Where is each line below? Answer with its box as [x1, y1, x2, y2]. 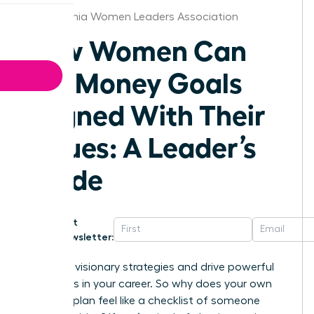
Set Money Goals [26, 64, 243, 98]
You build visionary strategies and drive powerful [26, 261, 274, 273]
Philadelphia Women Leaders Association [26, 11, 238, 22]
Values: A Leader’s [26, 128, 257, 163]
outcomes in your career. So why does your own [26, 278, 272, 289]
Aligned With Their [26, 96, 266, 130]
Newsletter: [58, 231, 114, 242]
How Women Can [26, 32, 247, 66]
